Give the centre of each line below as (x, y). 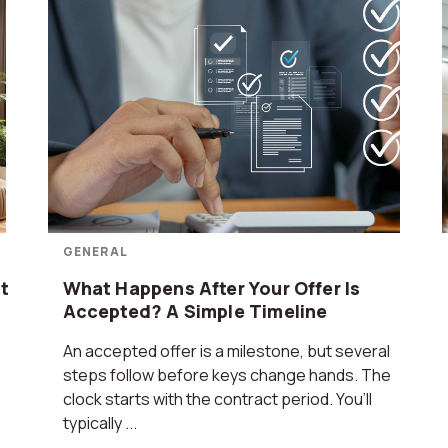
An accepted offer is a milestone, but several (226, 351)
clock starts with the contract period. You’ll (217, 399)
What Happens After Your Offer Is (211, 288)
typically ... (99, 423)
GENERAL (95, 251)
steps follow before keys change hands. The (226, 375)
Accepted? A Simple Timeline (195, 311)
